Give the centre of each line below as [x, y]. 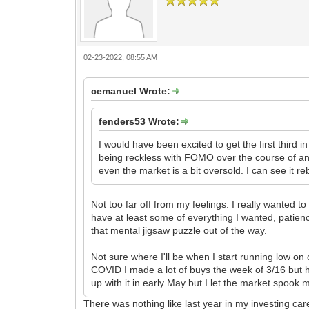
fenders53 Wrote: [139, 121]
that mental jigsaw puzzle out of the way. [179, 230]
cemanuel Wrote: [131, 91]
